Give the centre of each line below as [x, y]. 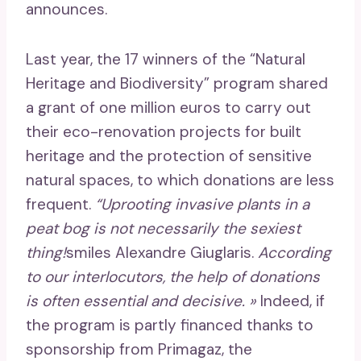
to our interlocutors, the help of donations [173, 276]
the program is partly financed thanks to [170, 325]
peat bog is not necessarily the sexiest [163, 228]
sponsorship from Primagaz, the [139, 349]
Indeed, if [290, 301]
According [295, 252]
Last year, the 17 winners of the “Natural [166, 59]
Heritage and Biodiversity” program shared [177, 83]
